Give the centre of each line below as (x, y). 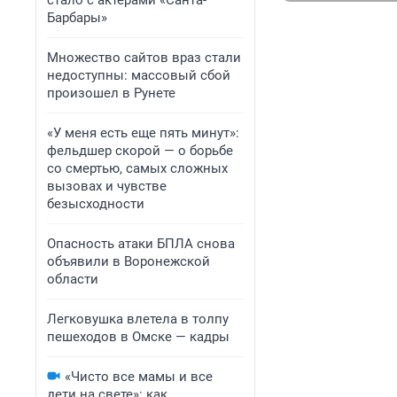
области (73, 279)
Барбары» (77, 18)
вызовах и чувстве (107, 186)
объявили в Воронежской (128, 261)
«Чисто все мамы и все (139, 377)
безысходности (96, 204)
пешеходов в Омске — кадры (138, 337)
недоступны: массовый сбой (139, 75)
